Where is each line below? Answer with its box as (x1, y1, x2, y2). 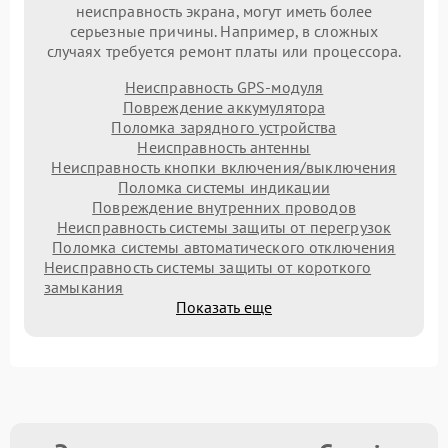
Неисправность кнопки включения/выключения (51, 156, 397, 177)
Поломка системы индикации (118, 176, 330, 197)
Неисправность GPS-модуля (124, 76, 324, 97)
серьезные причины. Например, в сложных (69, 20, 379, 41)
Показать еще (176, 296, 272, 317)
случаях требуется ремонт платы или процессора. (46, 40, 402, 61)
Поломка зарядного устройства (111, 116, 337, 137)
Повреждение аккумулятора (122, 96, 326, 117)
